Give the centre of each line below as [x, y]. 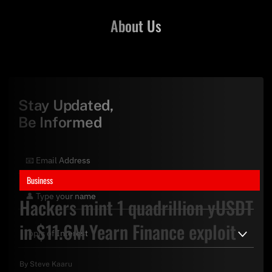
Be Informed [60, 122]
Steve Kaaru [51, 264]
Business [40, 180]
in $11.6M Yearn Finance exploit [128, 232]
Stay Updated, [66, 105]
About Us [136, 25]
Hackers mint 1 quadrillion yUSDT [136, 208]
